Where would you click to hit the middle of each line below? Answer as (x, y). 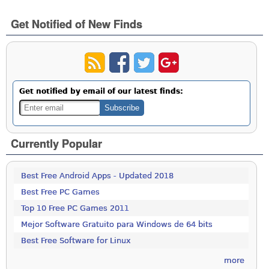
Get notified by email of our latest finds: (101, 92)
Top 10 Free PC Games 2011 (75, 208)
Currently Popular (57, 144)
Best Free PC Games (61, 192)
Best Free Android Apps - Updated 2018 (98, 176)
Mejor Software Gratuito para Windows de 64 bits (117, 225)
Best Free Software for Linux (76, 241)
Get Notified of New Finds (77, 24)
